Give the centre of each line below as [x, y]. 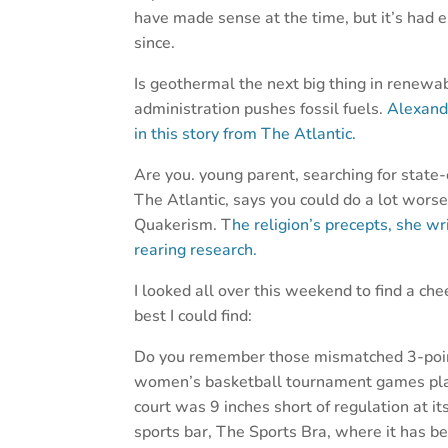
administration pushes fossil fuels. [261, 109]
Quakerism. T [183, 225]
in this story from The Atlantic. [245, 134]
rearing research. [196, 250]
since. [155, 43]
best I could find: [193, 316]
